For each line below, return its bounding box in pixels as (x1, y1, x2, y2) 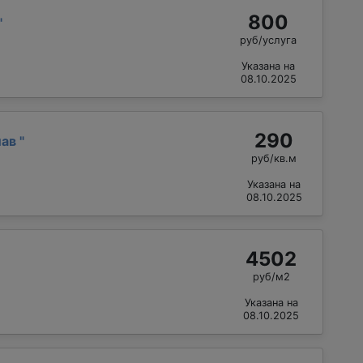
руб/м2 (252, 271, 290, 283)
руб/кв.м (251, 152, 297, 164)
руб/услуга (240, 34, 297, 46)
